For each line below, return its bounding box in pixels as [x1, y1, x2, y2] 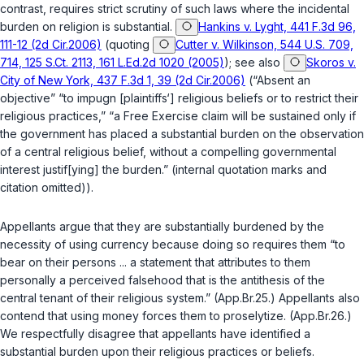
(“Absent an [245, 73, 310, 88]
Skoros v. [306, 55, 356, 70]
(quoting [102, 37, 153, 52]
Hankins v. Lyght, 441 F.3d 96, [198, 19, 356, 34]
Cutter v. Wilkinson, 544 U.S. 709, [175, 37, 353, 52]
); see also [224, 55, 284, 70]
